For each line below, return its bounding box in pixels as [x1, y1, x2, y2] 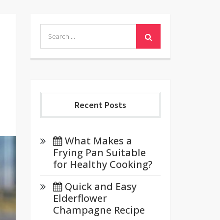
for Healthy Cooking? [53, 158, 153, 171]
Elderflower [53, 192, 107, 205]
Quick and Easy [64, 180, 137, 193]
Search [39, 23, 71, 36]
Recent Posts [74, 99, 126, 110]
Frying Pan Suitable [53, 146, 146, 159]
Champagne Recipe [53, 203, 145, 217]
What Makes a [64, 134, 132, 147]
